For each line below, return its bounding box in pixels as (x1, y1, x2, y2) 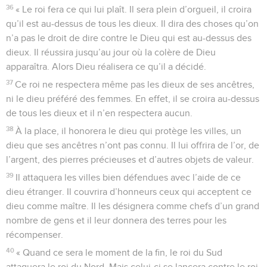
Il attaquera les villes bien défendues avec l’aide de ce (15, 172, 241, 182)
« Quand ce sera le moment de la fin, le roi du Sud (16, 247, 223, 257)
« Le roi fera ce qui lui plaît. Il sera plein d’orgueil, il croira (15, 4, 252, 14)
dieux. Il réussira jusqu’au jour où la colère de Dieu (6, 47, 216, 57)
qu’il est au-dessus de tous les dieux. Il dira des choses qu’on (6, 18, 259, 29)
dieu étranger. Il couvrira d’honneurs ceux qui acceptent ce (6, 187, 252, 197)
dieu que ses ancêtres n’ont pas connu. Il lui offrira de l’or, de (6, 140, 259, 150)
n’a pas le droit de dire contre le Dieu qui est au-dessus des (6, 33, 252, 43)
